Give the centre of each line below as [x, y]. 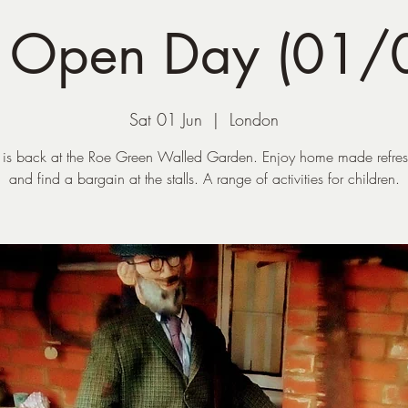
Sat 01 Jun [166, 119]
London [254, 119]
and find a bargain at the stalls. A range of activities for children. [204, 178]
